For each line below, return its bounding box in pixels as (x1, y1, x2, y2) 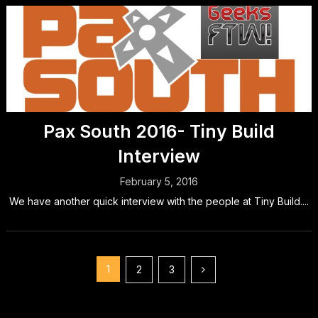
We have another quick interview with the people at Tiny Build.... (9, 195, 309, 207)
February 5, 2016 (119, 175, 198, 187)
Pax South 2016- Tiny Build (43, 121, 275, 142)
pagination (5, 283, 105, 305)
